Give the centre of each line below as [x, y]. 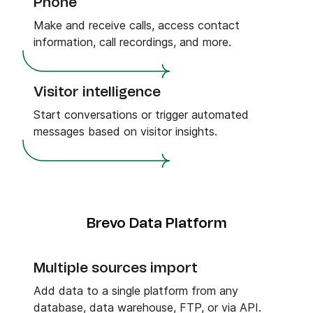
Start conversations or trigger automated [141, 115]
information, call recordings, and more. [132, 42]
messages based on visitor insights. [125, 131]
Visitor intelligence [97, 92]
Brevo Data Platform [156, 224]
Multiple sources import [116, 268]
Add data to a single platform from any [136, 291]
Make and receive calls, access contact [137, 25]
